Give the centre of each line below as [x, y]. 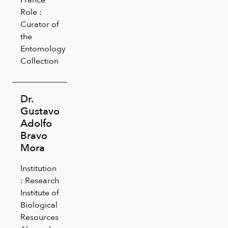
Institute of [40, 192]
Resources [39, 217]
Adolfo [36, 123]
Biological [39, 205]
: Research [40, 180]
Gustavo [40, 111]
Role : [31, 12]
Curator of [40, 24]
